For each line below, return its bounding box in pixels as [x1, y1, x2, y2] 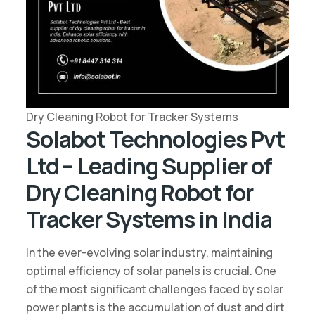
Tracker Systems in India [25, 203, 272, 235]
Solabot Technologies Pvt [25, 123, 285, 155]
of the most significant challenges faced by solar [25, 281, 283, 297]
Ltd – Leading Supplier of [25, 150, 272, 181]
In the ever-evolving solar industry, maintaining [25, 244, 273, 260]
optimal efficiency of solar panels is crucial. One [25, 262, 276, 278]
